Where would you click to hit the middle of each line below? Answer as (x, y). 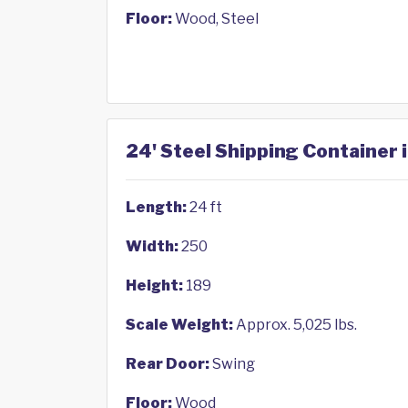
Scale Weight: (179, 325)
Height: (154, 286)
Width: (152, 246)
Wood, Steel (215, 19)
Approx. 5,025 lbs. (295, 325)
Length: (156, 207)
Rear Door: (168, 364)
